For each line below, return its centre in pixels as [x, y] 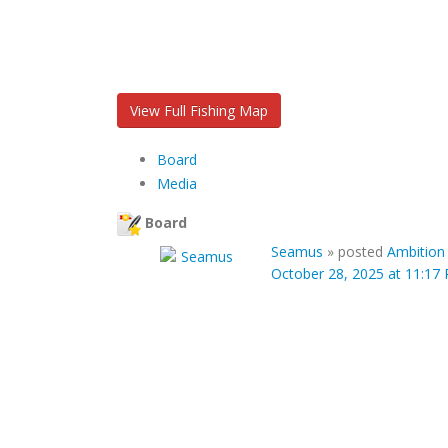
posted [362, 252]
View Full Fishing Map [199, 110]
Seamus [297, 252]
